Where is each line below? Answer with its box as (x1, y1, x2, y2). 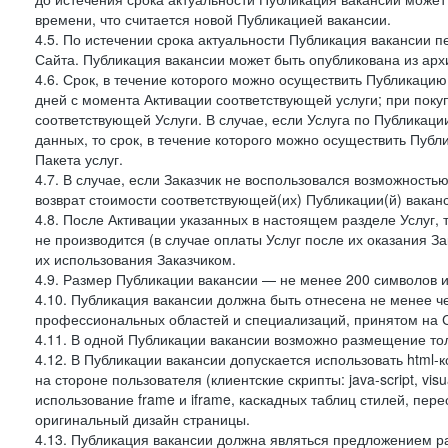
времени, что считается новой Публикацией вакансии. (35, 9, 391, 29)
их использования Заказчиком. (35, 249, 236, 269)
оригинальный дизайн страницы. (35, 409, 250, 429)
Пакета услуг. (35, 149, 123, 169)
